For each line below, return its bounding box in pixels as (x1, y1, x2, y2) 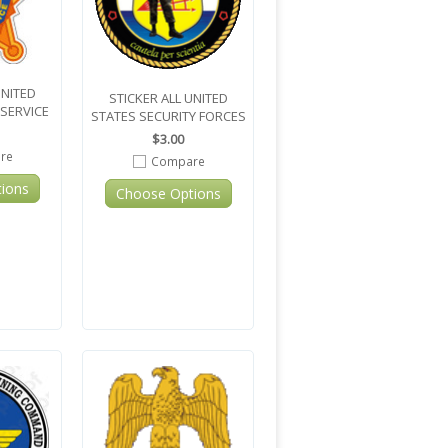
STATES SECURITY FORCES (90, 107, 246, 125)
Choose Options (115, 184, 221, 203)
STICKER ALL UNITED (108, 89, 228, 107)
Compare (150, 153, 205, 169)
